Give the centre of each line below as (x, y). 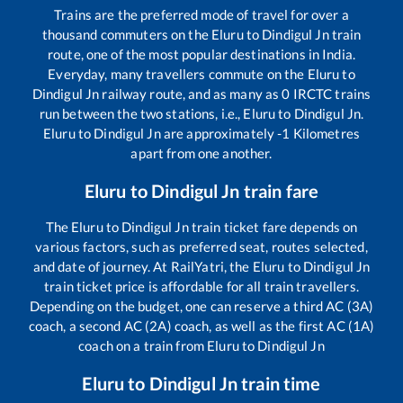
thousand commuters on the (126, 34)
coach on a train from (143, 345)
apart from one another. (201, 152)
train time (279, 383)
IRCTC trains (331, 93)
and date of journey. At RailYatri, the (143, 266)
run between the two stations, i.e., (141, 113)
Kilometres (325, 133)
